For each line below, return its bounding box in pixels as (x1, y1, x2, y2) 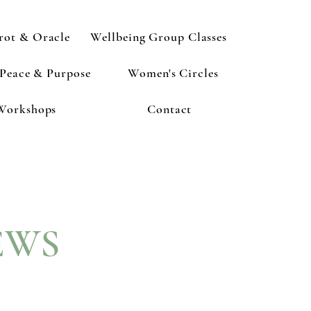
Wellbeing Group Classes (90, 29, 228, 44)
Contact (147, 101, 192, 117)
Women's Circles (128, 65, 219, 81)
